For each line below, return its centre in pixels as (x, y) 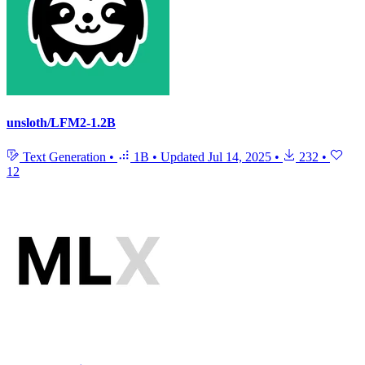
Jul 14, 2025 (240, 156)
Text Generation (64, 156)
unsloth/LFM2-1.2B (61, 123)
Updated (184, 156)
